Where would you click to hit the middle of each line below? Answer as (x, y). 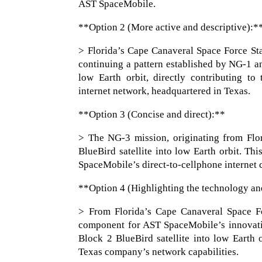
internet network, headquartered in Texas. (165, 91)
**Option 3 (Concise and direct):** (152, 115)
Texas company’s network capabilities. (159, 252)
